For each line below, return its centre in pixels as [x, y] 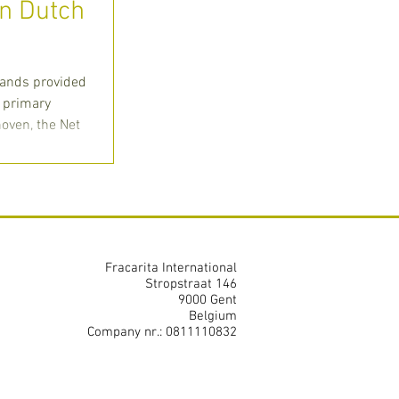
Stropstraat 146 [191, 284]
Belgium [213, 316]
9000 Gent [208, 300]
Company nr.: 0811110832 [162, 332]
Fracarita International [171, 268]
